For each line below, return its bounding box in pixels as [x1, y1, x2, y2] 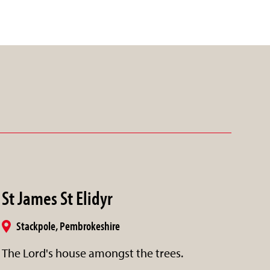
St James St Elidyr [1, 185, 113, 210]
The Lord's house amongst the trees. [1, 245, 183, 260]
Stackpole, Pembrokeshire [16, 218, 120, 233]
